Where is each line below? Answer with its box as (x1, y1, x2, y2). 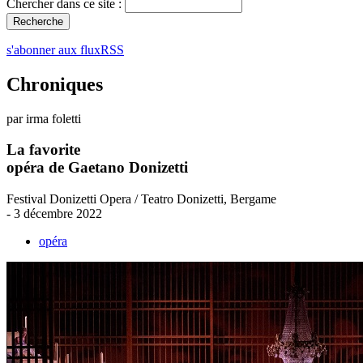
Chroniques (6, 73, 103, 95)
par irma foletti (6, 111, 81, 126)
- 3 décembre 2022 (6, 207, 102, 221)
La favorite (6, 141, 80, 159)
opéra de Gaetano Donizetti (6, 159, 188, 177)
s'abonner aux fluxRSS (6, 42, 124, 57)
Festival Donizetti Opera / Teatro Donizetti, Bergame (6, 192, 276, 207)
